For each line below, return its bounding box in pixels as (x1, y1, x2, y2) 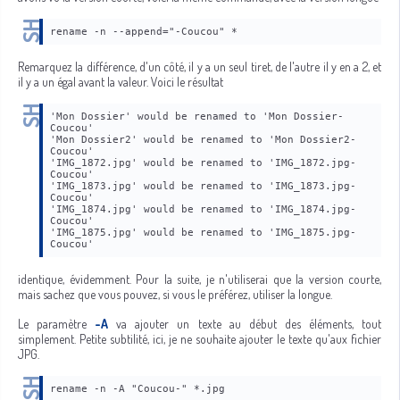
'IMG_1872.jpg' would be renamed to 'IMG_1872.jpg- (50, 157, 356, 169)
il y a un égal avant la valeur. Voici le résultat (18, 74, 223, 89)
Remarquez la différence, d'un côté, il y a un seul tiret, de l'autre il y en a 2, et (18, 59, 381, 74)
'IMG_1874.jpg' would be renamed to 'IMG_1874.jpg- (50, 204, 356, 215)
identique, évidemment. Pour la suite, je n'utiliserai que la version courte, (18, 271, 381, 287)
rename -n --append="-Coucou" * (50, 26, 237, 37)
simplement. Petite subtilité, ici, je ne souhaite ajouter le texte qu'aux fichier (18, 331, 381, 346)
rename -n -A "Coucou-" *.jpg (50, 383, 225, 395)
